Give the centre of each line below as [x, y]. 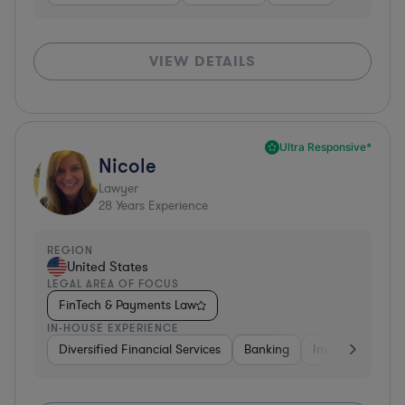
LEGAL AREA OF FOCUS [113, 283]
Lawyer [118, 188]
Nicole [127, 165]
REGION [70, 250]
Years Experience [160, 205]
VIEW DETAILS [202, 61]
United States [108, 266]
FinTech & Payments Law [127, 305]
